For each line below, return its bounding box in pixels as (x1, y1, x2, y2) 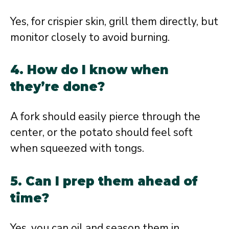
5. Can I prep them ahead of (10, 173, 198, 189)
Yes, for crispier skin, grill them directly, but (10, 14, 218, 29)
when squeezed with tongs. (10, 141, 144, 155)
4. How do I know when (10, 62, 169, 77)
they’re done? (10, 79, 105, 94)
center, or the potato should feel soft (10, 125, 193, 140)
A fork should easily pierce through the (10, 109, 200, 124)
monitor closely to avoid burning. (10, 30, 170, 44)
